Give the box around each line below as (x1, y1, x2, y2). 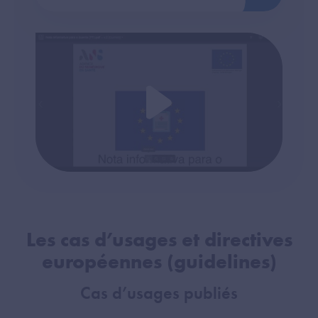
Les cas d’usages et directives (26, 227, 292, 253)
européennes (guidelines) (41, 249, 277, 275)
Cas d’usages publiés (80, 282, 238, 305)
